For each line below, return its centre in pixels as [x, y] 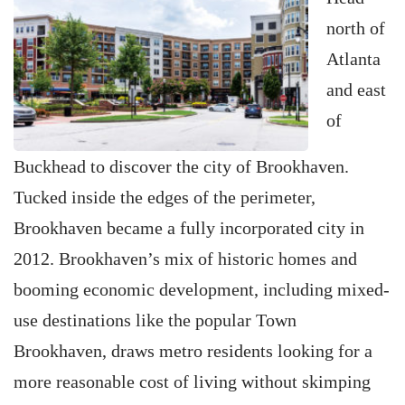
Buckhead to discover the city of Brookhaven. [181, 166]
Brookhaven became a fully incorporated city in [189, 228]
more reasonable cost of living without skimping [192, 381]
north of [356, 28]
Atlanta [353, 59]
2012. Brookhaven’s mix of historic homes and [185, 259]
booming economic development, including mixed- [202, 289]
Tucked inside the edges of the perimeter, [165, 197]
